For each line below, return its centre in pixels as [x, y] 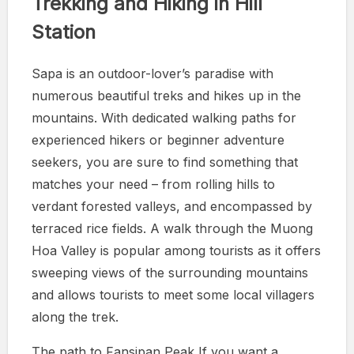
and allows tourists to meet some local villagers [173, 294]
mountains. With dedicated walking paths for [164, 117]
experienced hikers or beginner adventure [158, 139]
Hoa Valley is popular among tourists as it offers [176, 250]
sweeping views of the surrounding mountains [170, 272]
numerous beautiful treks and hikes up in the [166, 95]
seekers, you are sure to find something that [165, 162]
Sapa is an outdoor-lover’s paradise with [153, 73]
